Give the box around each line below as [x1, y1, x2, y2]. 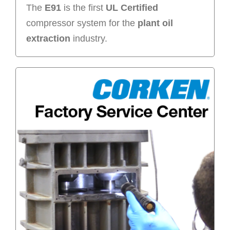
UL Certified [103, 2, 158, 13]
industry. [70, 33, 107, 44]
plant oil [137, 17, 173, 28]
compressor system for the [26, 17, 138, 28]
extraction [26, 33, 70, 44]
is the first [61, 2, 103, 13]
